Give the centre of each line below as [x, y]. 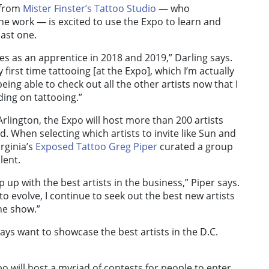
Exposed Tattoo [71, 147]
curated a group [195, 147]
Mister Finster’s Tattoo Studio [89, 9]
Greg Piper [133, 147]
